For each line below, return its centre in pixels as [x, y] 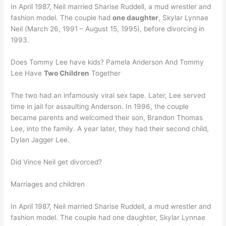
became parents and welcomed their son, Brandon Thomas [107, 118]
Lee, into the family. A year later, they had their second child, [110, 129]
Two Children [67, 73]
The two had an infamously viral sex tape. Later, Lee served [108, 96]
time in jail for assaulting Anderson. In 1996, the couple [100, 107]
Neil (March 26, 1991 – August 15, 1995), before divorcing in [108, 29]
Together [105, 73]
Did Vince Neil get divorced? [56, 162]
